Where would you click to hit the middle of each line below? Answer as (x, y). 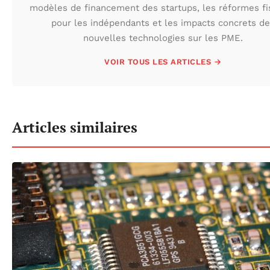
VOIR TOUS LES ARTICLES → (163, 61)
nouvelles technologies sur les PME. (163, 38)
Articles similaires (75, 127)
